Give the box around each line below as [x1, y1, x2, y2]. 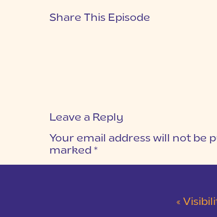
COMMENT [49, 166, 88, 172]
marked [49, 146, 94, 156]
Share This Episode [49, 13, 150, 23]
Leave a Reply [49, 113, 124, 123]
